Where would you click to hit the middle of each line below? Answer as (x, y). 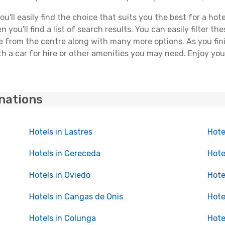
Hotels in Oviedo (60, 175)
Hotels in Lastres (61, 132)
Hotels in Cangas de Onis (76, 197)
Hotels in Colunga (62, 218)
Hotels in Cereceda (65, 153)
